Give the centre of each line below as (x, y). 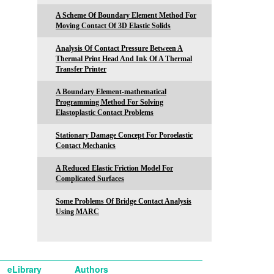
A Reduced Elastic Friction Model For (114, 168)
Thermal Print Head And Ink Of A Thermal (124, 59)
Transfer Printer (81, 69)
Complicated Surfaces (90, 179)
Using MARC (77, 212)
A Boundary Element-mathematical (111, 92)
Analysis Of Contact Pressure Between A (119, 49)
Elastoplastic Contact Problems (105, 113)
